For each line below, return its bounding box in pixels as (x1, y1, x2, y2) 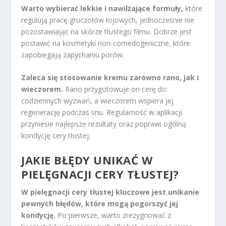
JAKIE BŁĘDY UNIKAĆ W (21, 152, 153, 167)
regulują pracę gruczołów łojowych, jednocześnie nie (21, 15, 195, 25)
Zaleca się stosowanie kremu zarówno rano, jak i (21, 73, 199, 83)
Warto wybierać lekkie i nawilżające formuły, (21, 4, 184, 14)
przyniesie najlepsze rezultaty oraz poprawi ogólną (21, 119, 187, 129)
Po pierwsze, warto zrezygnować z (55, 210, 172, 220)
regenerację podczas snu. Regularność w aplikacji (21, 107, 183, 118)
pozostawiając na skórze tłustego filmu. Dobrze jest (21, 27, 192, 37)
